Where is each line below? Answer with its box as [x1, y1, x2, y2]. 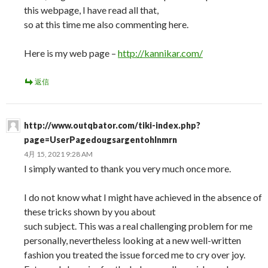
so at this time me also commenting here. [24, 19, 188, 30]
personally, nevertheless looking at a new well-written [24, 234, 241, 246]
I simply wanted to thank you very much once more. [24, 163, 231, 174]
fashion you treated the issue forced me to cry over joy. [24, 249, 245, 260]
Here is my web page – [24, 47, 118, 59]
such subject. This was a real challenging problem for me [24, 220, 252, 232]
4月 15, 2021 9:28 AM [24, 150, 93, 159]
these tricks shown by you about [24, 206, 156, 217]
